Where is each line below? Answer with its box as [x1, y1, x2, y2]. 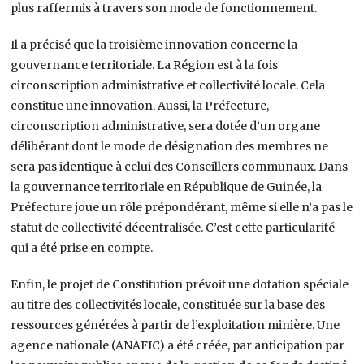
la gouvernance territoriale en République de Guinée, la [11, 179, 323, 194]
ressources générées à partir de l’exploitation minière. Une [11, 317, 340, 332]
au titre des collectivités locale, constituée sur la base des [11, 297, 326, 312]
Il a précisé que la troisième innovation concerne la [11, 37, 298, 52]
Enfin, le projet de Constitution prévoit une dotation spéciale [11, 276, 349, 292]
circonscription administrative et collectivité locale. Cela [11, 77, 326, 93]
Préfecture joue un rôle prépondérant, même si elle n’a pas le [11, 199, 353, 214]
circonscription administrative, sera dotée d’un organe [11, 118, 321, 133]
